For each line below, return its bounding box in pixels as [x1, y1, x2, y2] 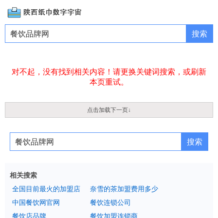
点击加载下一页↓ [87, 107, 131, 113]
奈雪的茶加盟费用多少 [90, 185, 158, 193]
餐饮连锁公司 [90, 199, 131, 206]
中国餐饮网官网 [12, 199, 60, 206]
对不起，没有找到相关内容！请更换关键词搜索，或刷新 [12, 68, 206, 76]
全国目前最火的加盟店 [12, 185, 80, 193]
